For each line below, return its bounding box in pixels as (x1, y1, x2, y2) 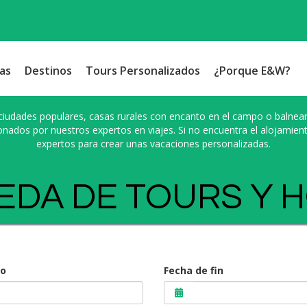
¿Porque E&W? (213, 63, 291, 78)
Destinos (24, 63, 72, 78)
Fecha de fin (164, 264, 223, 277)
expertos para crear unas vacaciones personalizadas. (36, 137, 271, 150)
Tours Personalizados (85, 63, 200, 78)
